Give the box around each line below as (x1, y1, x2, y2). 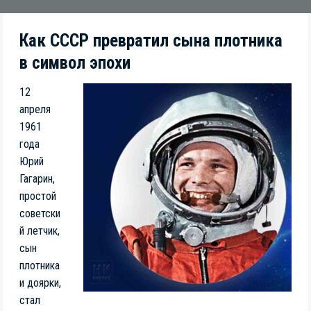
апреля (19, 102, 51, 116)
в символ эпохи (19, 53, 131, 74)
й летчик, (19, 224, 60, 237)
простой (19, 189, 56, 203)
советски (19, 206, 60, 220)
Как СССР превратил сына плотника (19, 31, 283, 51)
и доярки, (19, 276, 61, 289)
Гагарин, (19, 171, 55, 185)
